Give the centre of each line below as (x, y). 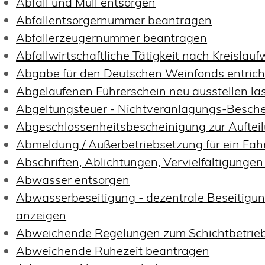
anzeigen (41, 215)
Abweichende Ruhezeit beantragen (113, 250)
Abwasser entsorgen (73, 179)
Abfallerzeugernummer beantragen (112, 37)
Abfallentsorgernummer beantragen (114, 20)
